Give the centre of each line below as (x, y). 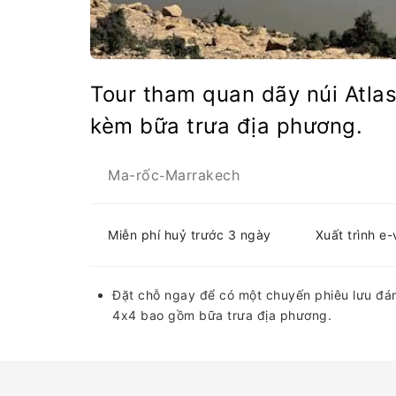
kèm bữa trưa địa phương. (226, 126)
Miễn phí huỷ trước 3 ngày (190, 235)
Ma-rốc (133, 175)
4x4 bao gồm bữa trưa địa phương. (222, 315)
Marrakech (202, 175)
